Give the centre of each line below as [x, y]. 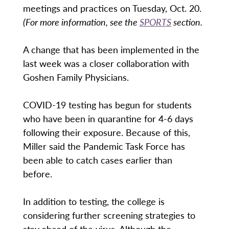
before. [39, 174]
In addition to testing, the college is [94, 201]
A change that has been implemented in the [111, 50]
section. [187, 22]
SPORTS [155, 22]
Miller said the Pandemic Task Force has [104, 146]
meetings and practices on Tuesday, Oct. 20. [112, 8]
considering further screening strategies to [109, 215]
